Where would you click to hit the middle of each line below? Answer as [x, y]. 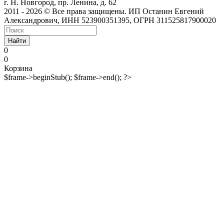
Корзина [18, 68]
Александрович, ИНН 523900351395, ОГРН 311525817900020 [110, 20]
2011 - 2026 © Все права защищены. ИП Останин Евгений [104, 11]
